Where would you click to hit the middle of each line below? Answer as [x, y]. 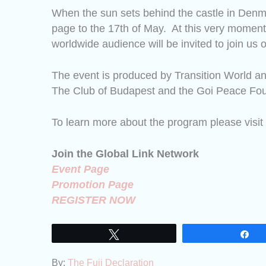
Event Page [80, 169]
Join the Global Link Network [125, 154]
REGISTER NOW [94, 200]
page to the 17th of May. [109, 28]
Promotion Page [93, 185]
